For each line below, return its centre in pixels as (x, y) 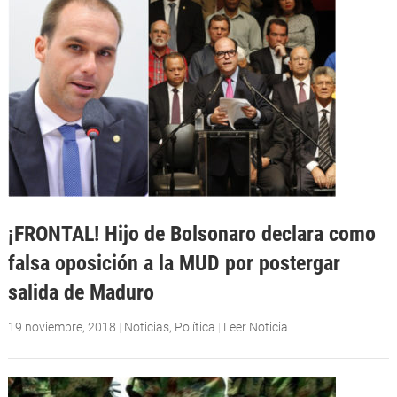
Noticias (146, 327)
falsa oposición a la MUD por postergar (174, 263)
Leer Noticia (255, 327)
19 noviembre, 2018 (62, 327)
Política (195, 327)
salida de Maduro (81, 292)
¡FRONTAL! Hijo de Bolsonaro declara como (191, 234)
